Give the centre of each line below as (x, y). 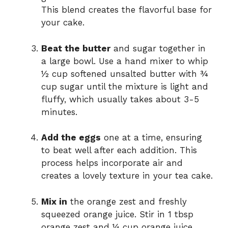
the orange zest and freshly (127, 201)
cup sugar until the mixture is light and (125, 86)
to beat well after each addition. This (119, 150)
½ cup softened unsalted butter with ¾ (125, 74)
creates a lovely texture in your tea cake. (127, 176)
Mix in (54, 201)
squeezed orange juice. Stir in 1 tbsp (117, 214)
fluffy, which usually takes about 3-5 (120, 99)
